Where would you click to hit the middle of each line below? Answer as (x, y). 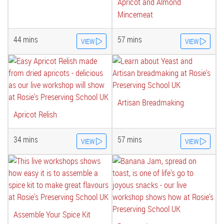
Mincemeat (135, 14)
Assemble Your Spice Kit (52, 214)
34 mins (26, 139)
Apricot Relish (35, 114)
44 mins (26, 39)
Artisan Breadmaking (151, 102)
